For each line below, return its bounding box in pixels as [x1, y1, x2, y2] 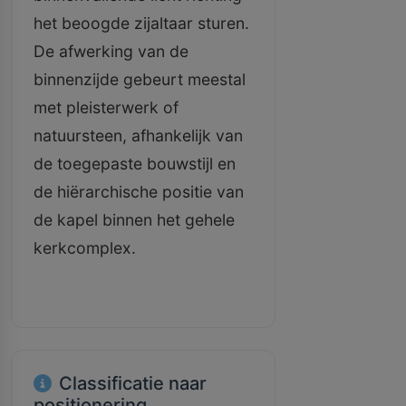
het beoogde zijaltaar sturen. [34, 14, 249, 33]
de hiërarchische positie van [34, 182, 244, 201]
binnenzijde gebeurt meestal [34, 70, 246, 89]
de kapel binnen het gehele [34, 210, 235, 229]
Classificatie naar [59, 372, 207, 394]
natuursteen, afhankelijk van [34, 126, 243, 145]
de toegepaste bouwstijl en [34, 154, 236, 173]
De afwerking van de [34, 42, 188, 61]
